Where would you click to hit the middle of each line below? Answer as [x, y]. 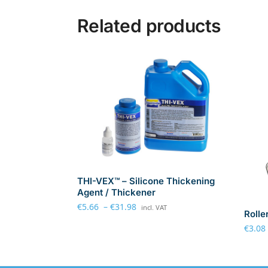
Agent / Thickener [116, 192]
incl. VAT [154, 207]
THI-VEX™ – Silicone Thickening [146, 181]
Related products [149, 26]
